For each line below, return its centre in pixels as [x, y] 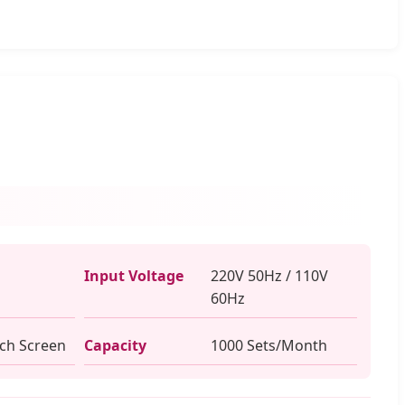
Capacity [115, 345]
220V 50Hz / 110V [269, 275]
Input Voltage [134, 275]
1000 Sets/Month [269, 345]
